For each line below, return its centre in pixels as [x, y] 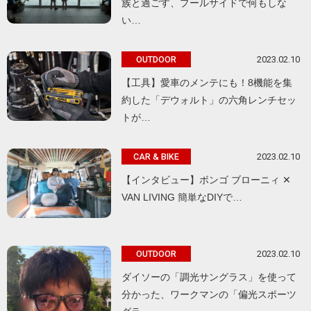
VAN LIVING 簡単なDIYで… [182, 197]
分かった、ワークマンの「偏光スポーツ [209, 295]
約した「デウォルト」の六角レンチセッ [209, 100]
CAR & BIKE [156, 157]
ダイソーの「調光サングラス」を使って [209, 277]
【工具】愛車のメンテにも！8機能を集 [207, 83]
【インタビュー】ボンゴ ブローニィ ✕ [206, 180]
